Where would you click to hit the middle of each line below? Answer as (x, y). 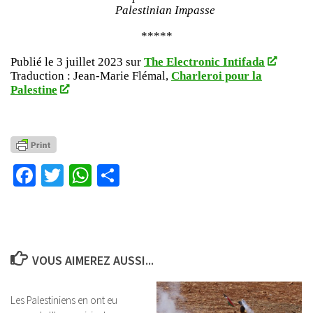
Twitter (95, 175)
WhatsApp (138, 175)
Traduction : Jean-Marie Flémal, (91, 75)
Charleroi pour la (217, 75)
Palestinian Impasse (165, 10)
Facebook (79, 175)
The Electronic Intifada (204, 61)
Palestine (34, 89)
